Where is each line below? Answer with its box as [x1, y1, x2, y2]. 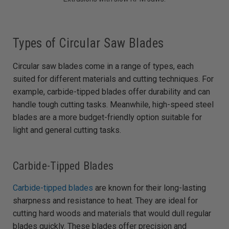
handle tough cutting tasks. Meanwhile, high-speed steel [13, 100, 214, 110]
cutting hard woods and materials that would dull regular [13, 209, 211, 219]
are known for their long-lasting [93, 183, 206, 193]
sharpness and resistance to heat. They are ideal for [13, 196, 198, 206]
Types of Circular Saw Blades [13, 36, 164, 51]
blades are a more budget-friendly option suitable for [13, 112, 202, 123]
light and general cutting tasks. [13, 125, 121, 135]
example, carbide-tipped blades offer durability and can [13, 87, 210, 97]
